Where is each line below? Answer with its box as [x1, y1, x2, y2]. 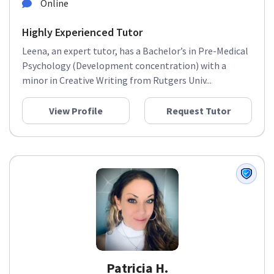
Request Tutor [166, 105, 231, 117]
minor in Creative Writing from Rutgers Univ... [22, 74, 212, 86]
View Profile [49, 105, 103, 117]
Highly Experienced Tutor [22, 25, 143, 39]
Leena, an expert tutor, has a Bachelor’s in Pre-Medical [22, 45, 248, 57]
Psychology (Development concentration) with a [22, 59, 226, 72]
